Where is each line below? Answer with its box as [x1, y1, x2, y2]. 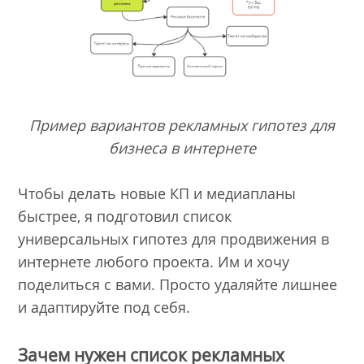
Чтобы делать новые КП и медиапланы [18, 184, 297, 204]
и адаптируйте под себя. [18, 297, 191, 318]
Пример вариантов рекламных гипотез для [29, 115, 335, 135]
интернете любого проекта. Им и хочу [18, 252, 290, 272]
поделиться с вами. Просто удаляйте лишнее [18, 275, 338, 295]
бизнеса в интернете [108, 137, 256, 158]
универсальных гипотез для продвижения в [18, 229, 330, 249]
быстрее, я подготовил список [18, 206, 232, 227]
